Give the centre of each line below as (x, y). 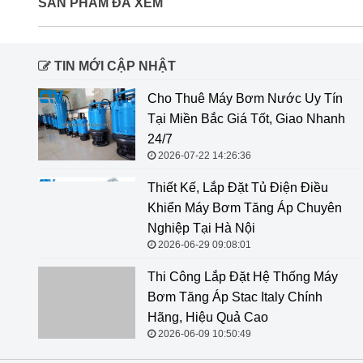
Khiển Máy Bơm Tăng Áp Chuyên (245, 207)
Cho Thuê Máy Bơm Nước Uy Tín (245, 98)
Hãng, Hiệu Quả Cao (208, 317)
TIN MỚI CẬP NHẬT (113, 66)
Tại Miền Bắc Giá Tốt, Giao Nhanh (246, 118)
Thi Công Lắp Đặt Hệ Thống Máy (243, 276)
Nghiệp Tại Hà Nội (201, 228)
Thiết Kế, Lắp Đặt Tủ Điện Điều (238, 187)
